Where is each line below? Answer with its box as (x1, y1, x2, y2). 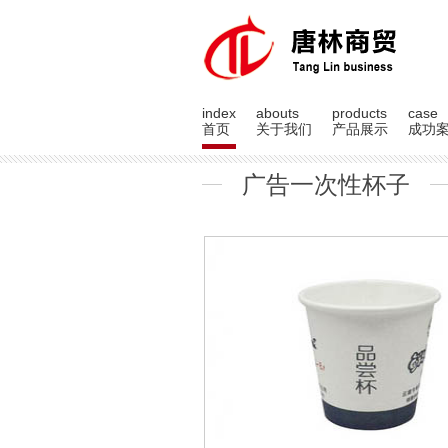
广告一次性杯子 (242, 171, 410, 198)
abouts (256, 105, 299, 121)
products (332, 105, 387, 121)
